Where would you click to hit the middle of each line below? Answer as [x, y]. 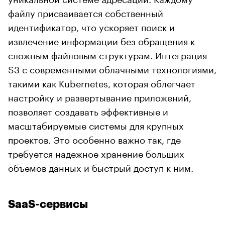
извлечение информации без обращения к [101, 40]
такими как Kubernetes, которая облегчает [102, 82]
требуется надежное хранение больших [96, 152]
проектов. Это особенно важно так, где [94, 138]
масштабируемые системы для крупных [96, 124]
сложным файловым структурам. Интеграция [107, 54]
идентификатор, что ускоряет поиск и [91, 26]
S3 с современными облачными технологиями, [112, 68]
